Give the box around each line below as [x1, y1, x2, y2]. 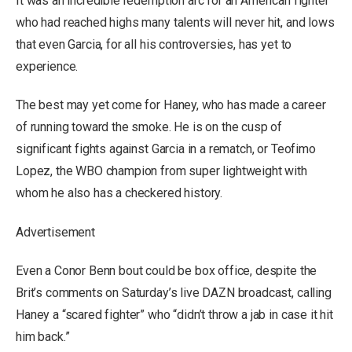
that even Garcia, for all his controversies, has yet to [16, 36, 292, 52]
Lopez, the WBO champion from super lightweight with [16, 163, 307, 179]
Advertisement [16, 224, 95, 240]
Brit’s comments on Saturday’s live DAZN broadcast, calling [16, 285, 332, 301]
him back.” [16, 329, 70, 345]
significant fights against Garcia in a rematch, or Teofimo [16, 141, 316, 157]
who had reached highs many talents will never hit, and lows [16, 14, 335, 30]
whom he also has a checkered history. [16, 185, 223, 201]
